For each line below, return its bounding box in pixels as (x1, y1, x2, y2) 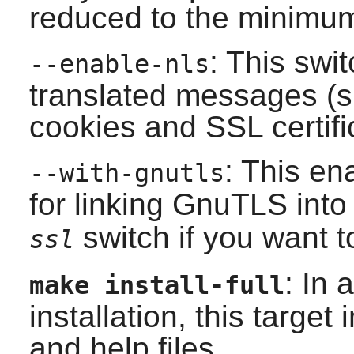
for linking (28, 186, 172, 221)
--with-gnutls (28, 158, 224, 187)
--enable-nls (28, 49, 209, 78)
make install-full (28, 270, 284, 299)
